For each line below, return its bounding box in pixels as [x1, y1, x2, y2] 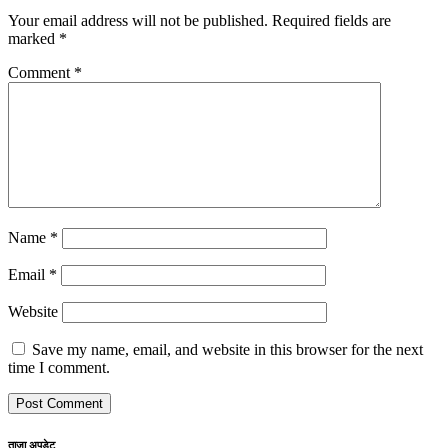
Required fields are [272, 12, 391, 30]
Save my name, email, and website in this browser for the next [32, 341, 423, 359]
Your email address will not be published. [8, 12, 268, 30]
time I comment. [8, 359, 110, 377]
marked [8, 30, 59, 48]
